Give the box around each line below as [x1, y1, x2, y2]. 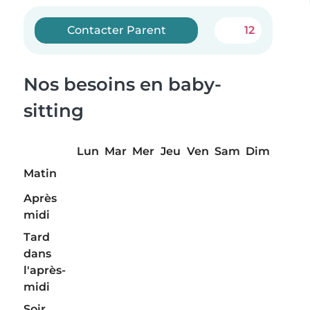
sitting [24, 100, 84, 122]
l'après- [24, 264, 66, 277]
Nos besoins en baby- [24, 73, 221, 95]
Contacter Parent [66, 24, 166, 37]
